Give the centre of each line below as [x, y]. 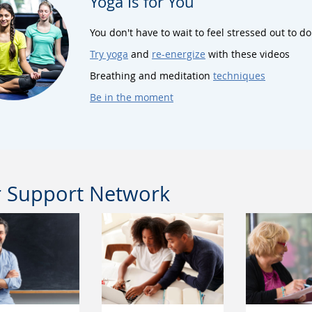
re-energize [179, 54]
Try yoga [109, 54]
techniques [239, 75]
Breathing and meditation [151, 75]
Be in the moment [132, 97]
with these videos [248, 54]
